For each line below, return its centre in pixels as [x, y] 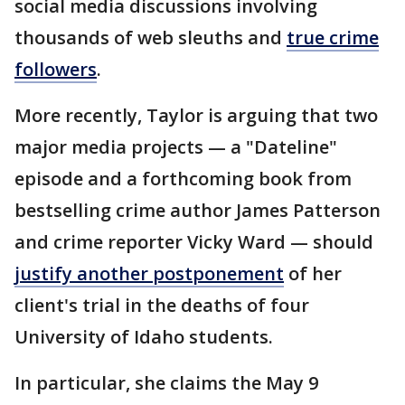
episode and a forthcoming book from [183, 178]
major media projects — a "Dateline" [176, 146]
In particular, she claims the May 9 [166, 382]
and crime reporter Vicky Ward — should [194, 241]
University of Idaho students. [144, 336]
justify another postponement [149, 273]
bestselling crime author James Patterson [198, 210]
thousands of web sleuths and [151, 37]
